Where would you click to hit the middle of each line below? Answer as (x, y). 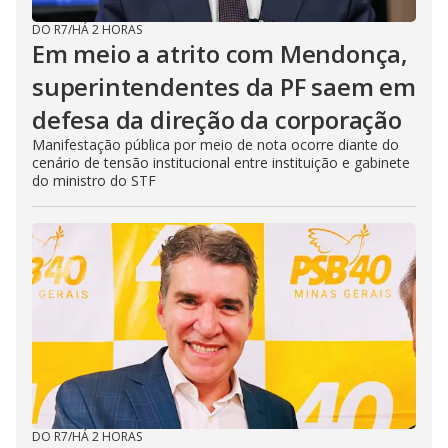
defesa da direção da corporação (217, 120)
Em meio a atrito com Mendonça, (220, 54)
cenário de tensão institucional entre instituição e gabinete (221, 163)
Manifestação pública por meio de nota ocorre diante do (215, 145)
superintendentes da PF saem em (224, 87)
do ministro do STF (94, 181)
